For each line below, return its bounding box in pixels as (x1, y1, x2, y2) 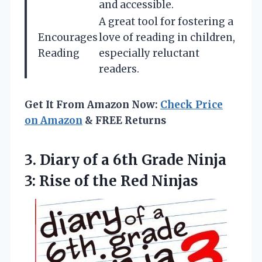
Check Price (160, 98, 223, 112)
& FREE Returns (82, 114, 166, 127)
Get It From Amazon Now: (25, 98, 160, 112)
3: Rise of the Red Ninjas (25, 172, 198, 191)
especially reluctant (99, 47, 199, 60)
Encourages (38, 31, 98, 44)
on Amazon (25, 114, 82, 127)
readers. (99, 63, 139, 76)
